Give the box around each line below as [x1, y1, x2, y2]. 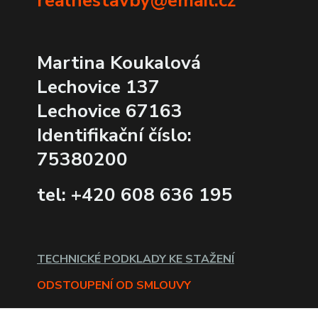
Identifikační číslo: [37, 123, 192, 148]
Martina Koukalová [37, 50, 201, 76]
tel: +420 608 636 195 [37, 182, 233, 208]
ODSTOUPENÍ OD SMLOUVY [37, 278, 191, 294]
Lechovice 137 [37, 75, 165, 100]
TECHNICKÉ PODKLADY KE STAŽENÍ [37, 251, 234, 268]
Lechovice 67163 [37, 99, 182, 124]
